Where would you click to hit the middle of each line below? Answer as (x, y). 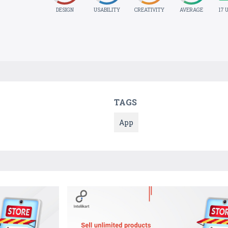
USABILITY (107, 10)
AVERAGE (192, 10)
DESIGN (65, 10)
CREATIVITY (149, 10)
